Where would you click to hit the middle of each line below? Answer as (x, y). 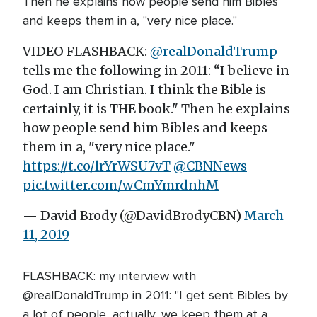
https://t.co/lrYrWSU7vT (97, 166)
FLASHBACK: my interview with (109, 276)
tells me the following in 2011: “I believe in (156, 70)
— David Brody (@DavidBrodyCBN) (133, 215)
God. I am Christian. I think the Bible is (144, 90)
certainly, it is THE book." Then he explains (156, 109)
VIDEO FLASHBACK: (86, 51)
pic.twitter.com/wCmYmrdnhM (121, 185)
